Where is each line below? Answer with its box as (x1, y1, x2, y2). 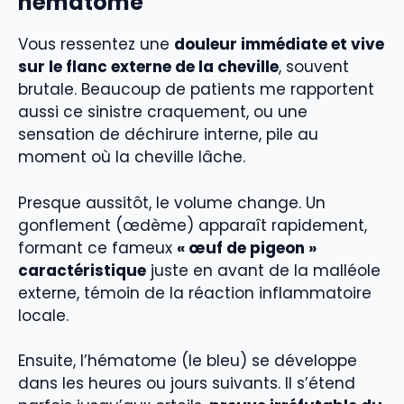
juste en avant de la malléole (146, 259, 381, 281)
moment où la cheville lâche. (18, 146, 245, 169)
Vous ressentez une (18, 33, 174, 56)
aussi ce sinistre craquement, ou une (18, 101, 308, 124)
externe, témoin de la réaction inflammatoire (18, 281, 372, 304)
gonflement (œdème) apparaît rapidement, (18, 214, 367, 236)
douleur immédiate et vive (174, 33, 384, 56)
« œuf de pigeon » (177, 236, 317, 259)
